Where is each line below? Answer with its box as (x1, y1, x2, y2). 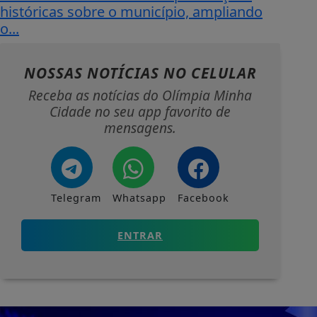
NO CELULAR (163, 63, 257, 83)
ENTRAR (117, 229, 163, 243)
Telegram (51, 191, 101, 205)
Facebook (178, 191, 229, 205)
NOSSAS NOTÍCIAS (23, 63, 163, 83)
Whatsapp (113, 191, 166, 205)
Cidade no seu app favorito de (50, 102, 231, 122)
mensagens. (104, 118, 176, 138)
